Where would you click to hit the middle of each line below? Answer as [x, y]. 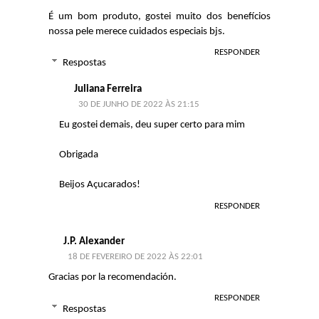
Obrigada [79, 155]
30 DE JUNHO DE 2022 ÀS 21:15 [139, 104]
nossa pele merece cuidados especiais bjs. [137, 31]
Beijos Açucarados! [100, 185]
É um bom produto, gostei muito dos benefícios [159, 16]
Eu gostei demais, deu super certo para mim [152, 125]
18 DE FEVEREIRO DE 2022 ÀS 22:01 [135, 257]
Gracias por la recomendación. [113, 278]
